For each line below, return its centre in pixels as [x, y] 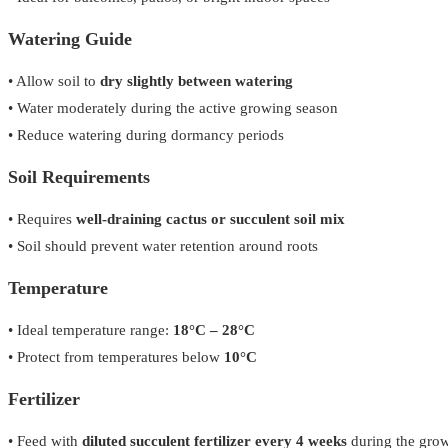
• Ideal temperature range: [90, 330]
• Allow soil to [54, 81]
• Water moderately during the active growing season [173, 108]
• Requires [42, 219]
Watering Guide [70, 39]
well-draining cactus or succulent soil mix [210, 219]
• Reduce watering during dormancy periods [146, 135]
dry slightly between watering [196, 81]
